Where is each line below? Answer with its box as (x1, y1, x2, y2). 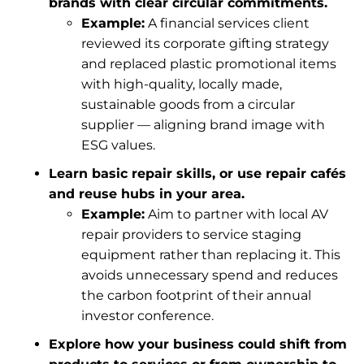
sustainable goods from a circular (81, 97, 295, 112)
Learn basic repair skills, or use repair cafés (49, 166, 346, 181)
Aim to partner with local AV (145, 206, 328, 222)
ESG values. (81, 137, 155, 153)
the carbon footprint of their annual (81, 288, 311, 303)
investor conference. (81, 308, 214, 323)
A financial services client (145, 15, 310, 31)
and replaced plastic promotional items (81, 56, 336, 71)
